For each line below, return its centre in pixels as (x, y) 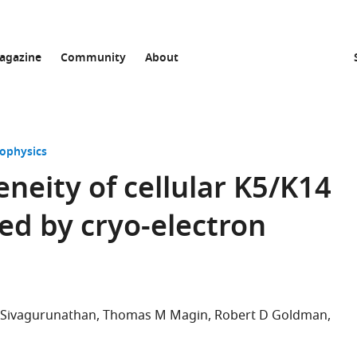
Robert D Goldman (271, 316)
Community (93, 59)
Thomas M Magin (155, 316)
